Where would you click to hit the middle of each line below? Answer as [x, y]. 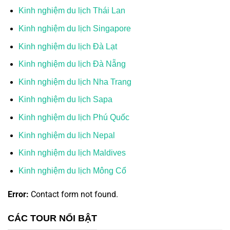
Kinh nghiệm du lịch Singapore [74, 29]
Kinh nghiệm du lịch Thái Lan [72, 11]
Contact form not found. [73, 194]
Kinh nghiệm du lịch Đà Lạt [68, 46]
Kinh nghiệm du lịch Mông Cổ [72, 170]
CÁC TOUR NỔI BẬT [52, 218]
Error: [18, 194]
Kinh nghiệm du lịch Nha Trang [75, 82]
